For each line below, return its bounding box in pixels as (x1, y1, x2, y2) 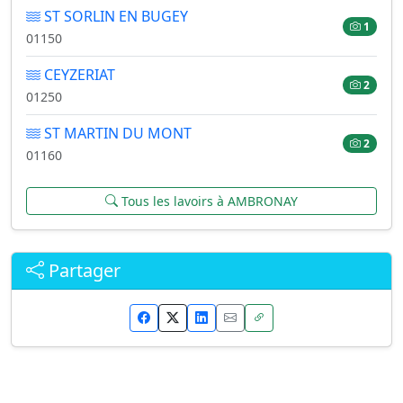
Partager (44, 257, 121, 282)
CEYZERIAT (40, 64, 115, 85)
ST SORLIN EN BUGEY (40, 5, 188, 26)
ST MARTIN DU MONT (40, 122, 192, 143)
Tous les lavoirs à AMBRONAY (118, 192, 298, 210)
